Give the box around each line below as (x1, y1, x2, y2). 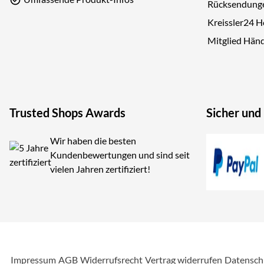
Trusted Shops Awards (9, 105, 126, 120)
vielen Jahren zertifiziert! (50, 163, 150, 175)
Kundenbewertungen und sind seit (50, 149, 190, 161)
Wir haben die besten (50, 135, 136, 147)
